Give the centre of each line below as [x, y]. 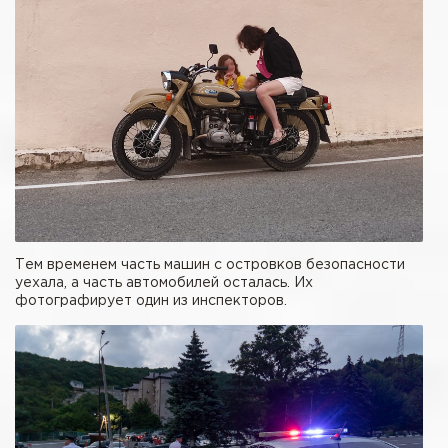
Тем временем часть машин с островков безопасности [210, 265]
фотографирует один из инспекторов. [151, 301]
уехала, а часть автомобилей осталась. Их [164, 283]
